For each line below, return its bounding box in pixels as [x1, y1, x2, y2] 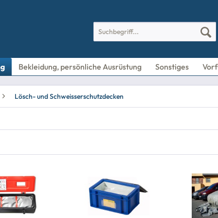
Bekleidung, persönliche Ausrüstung [18, 62, 142, 72]
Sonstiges [155, 62, 189, 72]
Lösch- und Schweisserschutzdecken [15, 92, 124, 101]
